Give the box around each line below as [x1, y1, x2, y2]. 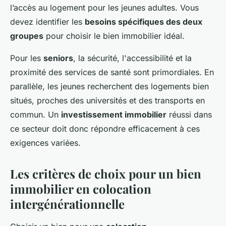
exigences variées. [10, 138, 81, 148]
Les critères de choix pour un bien [10, 165, 201, 182]
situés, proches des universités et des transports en [10, 95, 205, 106]
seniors [43, 53, 73, 64]
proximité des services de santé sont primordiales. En [10, 67, 214, 78]
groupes [10, 31, 43, 41]
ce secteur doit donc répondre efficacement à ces [10, 124, 200, 134]
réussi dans [166, 109, 212, 120]
